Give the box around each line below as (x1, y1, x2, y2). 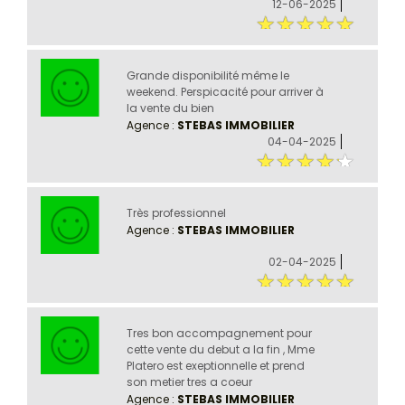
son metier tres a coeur (126, 373, 252, 390)
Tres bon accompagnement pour (126, 325, 312, 341)
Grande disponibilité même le (126, 67, 289, 83)
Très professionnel (126, 204, 226, 221)
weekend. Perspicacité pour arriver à (126, 83, 324, 99)
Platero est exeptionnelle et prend (126, 357, 305, 373)
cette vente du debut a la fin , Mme (126, 341, 315, 357)
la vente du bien (126, 99, 214, 116)
